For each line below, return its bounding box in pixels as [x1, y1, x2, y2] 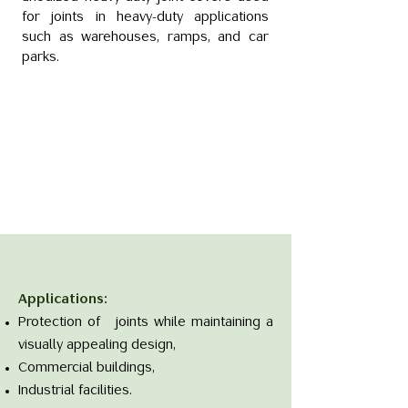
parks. [22, 51, 59, 64]
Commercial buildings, [18, 362, 155, 374]
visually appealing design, [18, 339, 176, 352]
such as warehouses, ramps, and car [22, 31, 269, 44]
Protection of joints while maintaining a [18, 316, 273, 329]
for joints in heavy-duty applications [22, 11, 269, 24]
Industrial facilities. [18, 384, 132, 397]
